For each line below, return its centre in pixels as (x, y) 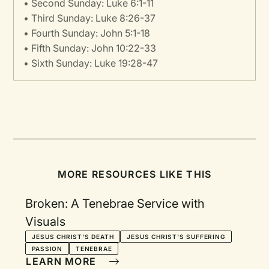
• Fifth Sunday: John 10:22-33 (90, 48)
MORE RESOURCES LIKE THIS (134, 174)
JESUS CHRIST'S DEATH (73, 237)
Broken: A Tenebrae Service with (115, 204)
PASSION (47, 249)
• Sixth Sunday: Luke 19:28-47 (91, 63)
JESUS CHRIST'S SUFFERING (176, 237)
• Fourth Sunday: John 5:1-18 (87, 33)
